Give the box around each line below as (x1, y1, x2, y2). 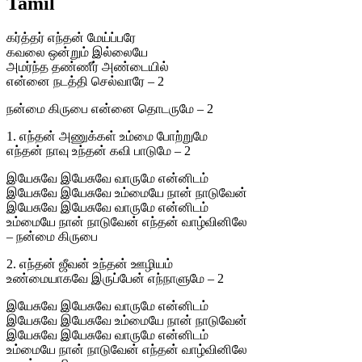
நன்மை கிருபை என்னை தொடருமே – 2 (6, 101, 213, 116)
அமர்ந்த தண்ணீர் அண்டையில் (6, 59, 169, 74)
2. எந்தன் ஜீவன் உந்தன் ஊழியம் (6, 256, 173, 271)
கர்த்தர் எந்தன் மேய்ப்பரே (6, 30, 136, 44)
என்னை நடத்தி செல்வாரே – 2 (6, 74, 164, 88)
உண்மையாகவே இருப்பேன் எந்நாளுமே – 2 (6, 271, 224, 285)
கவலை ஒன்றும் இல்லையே (6, 44, 148, 59)
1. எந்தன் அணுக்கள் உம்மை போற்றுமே (6, 128, 208, 143)
